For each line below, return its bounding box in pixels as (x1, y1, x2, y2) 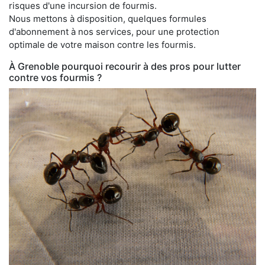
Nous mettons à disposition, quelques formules (9, 12, 206, 24)
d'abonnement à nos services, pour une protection (9, 25, 219, 37)
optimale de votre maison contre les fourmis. (9, 38, 196, 50)
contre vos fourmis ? (9, 71, 102, 83)
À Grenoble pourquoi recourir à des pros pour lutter (9, 60, 241, 72)
